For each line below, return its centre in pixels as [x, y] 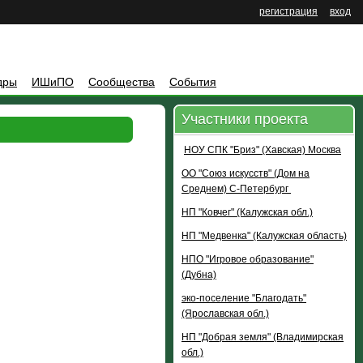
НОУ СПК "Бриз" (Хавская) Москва [263, 150]
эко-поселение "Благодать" [244, 298]
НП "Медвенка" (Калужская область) [264, 236]
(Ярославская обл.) [225, 314]
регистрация [288, 11]
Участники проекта [245, 119]
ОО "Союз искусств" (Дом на [246, 173]
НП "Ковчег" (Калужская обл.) [247, 212]
